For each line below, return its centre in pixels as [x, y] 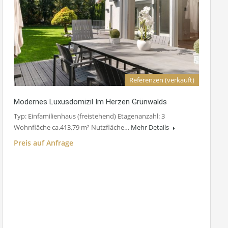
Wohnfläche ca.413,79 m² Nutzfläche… [72, 127]
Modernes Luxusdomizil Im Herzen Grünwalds [90, 102]
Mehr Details [151, 127]
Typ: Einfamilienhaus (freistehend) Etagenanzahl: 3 [89, 116]
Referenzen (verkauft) [162, 80]
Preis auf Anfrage [44, 143]
